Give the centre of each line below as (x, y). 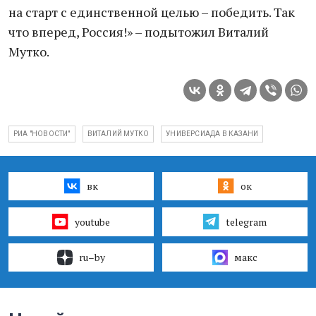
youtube (92, 221)
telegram (246, 221)
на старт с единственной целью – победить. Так (152, 12)
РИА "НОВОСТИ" (42, 134)
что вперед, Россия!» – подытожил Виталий (139, 32)
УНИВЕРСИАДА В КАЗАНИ (212, 134)
